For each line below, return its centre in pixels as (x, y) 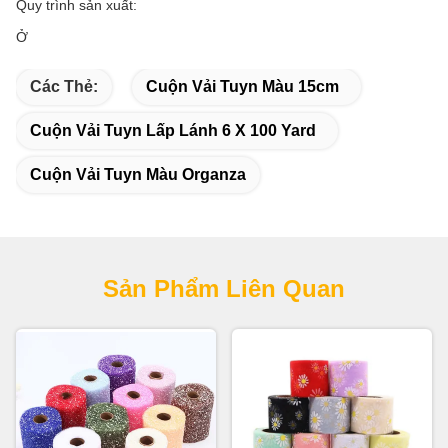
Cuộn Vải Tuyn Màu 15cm (242, 86)
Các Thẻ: (64, 86)
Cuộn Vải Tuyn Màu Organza (138, 174)
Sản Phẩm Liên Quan (224, 288)
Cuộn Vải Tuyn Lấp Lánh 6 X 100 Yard (173, 130)
